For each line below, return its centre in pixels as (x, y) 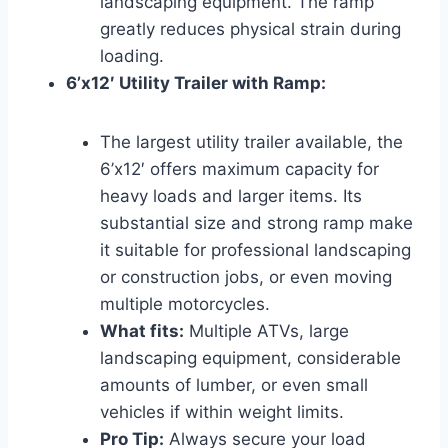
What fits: (142, 330)
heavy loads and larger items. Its (231, 195)
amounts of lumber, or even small (234, 384)
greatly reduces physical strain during (250, 28)
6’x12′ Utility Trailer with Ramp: (196, 82)
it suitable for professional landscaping (255, 249)
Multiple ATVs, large (266, 330)
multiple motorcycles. (185, 303)
